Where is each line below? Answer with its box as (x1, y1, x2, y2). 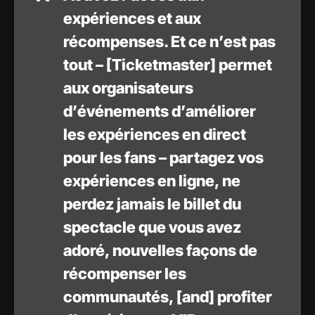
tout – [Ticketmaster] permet (63, 56, 272, 75)
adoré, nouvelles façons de (63, 241, 257, 260)
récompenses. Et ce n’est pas (63, 32, 276, 51)
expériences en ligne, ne (63, 172, 240, 191)
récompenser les (63, 264, 186, 283)
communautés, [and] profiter (63, 288, 272, 307)
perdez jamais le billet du (63, 195, 241, 214)
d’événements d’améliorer (63, 102, 256, 121)
